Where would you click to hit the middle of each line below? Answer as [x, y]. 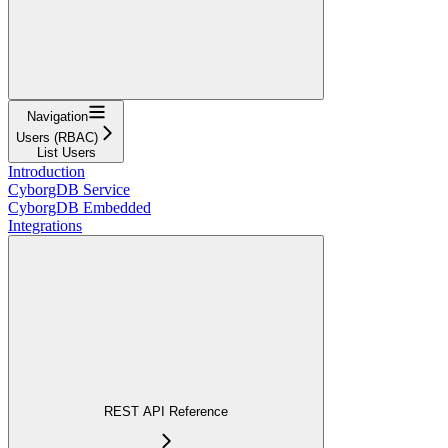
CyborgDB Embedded [79, 207]
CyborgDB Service [69, 189]
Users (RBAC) [57, 137]
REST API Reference [166, 412]
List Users [66, 152]
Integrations [45, 225]
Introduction [46, 171]
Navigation [57, 116]
